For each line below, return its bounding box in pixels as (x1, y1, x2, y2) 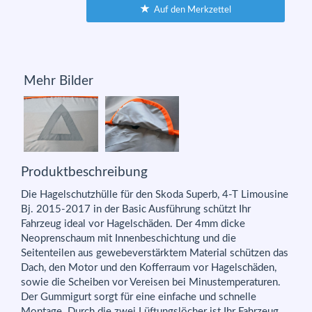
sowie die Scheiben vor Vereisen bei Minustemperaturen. (21, 276, 281, 288)
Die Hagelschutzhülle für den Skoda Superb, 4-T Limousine (21, 189, 288, 200)
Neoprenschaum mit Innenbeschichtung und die (21, 233, 236, 244)
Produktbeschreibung (21, 166, 148, 179)
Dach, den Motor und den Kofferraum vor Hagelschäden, (21, 262, 276, 273)
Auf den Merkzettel (149, 5, 231, 15)
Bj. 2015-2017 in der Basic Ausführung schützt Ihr (21, 203, 251, 214)
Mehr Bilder (24, 75, 93, 88)
